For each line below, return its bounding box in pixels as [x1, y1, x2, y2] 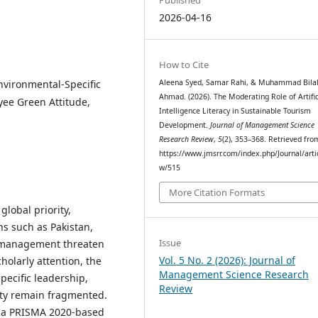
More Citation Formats [169, 186, 265, 199]
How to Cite [159, 57, 209, 71]
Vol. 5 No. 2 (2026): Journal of [159, 253, 296, 268]
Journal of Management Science [210, 119, 315, 130]
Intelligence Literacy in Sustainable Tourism [159, 105, 312, 116]
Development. [159, 119, 211, 130]
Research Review [159, 133, 214, 144]
